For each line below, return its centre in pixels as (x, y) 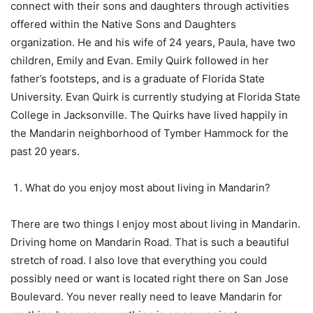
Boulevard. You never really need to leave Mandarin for (146, 297)
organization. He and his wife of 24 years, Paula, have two (153, 43)
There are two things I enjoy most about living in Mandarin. (155, 224)
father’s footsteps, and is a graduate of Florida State (138, 79)
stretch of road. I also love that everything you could (139, 261)
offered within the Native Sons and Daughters (123, 24)
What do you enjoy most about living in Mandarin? (148, 188)
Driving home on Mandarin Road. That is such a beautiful (150, 242)
